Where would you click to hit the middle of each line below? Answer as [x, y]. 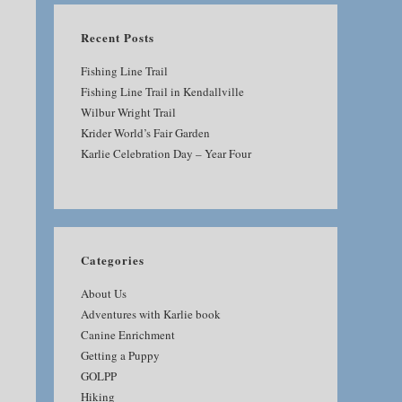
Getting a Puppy [120, 355]
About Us [104, 293]
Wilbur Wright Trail [128, 112]
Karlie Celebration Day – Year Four [166, 153]
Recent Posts [118, 37]
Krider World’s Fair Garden [145, 133]
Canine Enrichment [128, 335]
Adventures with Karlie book [151, 314]
